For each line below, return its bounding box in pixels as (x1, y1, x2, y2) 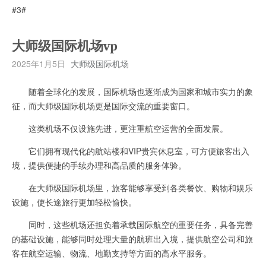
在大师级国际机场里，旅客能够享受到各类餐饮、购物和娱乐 (12, 181, 253, 194)
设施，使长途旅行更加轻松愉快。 (12, 195, 137, 208)
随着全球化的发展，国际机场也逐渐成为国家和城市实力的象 (12, 85, 253, 97)
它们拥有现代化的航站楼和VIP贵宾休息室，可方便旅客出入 (12, 144, 249, 157)
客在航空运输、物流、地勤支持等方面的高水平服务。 (12, 246, 211, 259)
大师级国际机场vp (12, 38, 118, 54)
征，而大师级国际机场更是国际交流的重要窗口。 (12, 99, 195, 112)
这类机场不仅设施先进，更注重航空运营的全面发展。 (12, 122, 228, 134)
